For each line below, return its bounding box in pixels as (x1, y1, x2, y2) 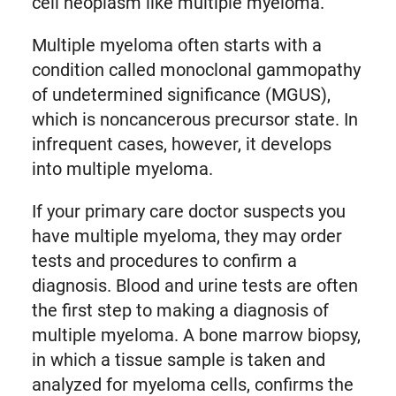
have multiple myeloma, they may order (31, 225, 342, 247)
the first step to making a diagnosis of (31, 300, 329, 322)
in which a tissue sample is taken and (31, 349, 325, 371)
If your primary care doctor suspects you (31, 201, 346, 223)
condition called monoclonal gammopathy (31, 59, 361, 81)
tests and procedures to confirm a (31, 250, 297, 272)
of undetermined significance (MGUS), (31, 84, 331, 106)
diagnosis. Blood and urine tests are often (31, 275, 358, 297)
